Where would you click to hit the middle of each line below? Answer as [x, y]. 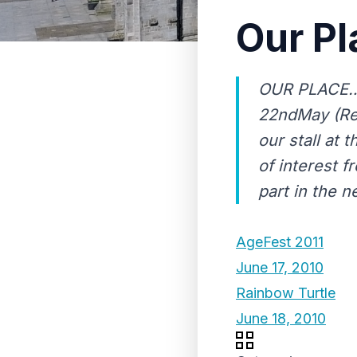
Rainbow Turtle [286, 293]
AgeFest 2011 [280, 242]
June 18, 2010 [281, 318]
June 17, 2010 [280, 267]
